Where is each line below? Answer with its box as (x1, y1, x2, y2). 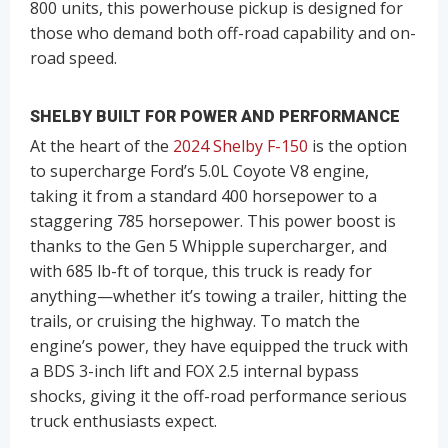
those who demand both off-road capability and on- (30, 21, 416, 44)
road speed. (30, 46, 117, 69)
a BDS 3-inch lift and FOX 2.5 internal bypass (30, 359, 359, 382)
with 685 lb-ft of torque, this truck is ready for (30, 259, 372, 282)
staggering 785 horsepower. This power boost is (30, 209, 396, 232)
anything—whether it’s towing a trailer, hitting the (30, 284, 407, 307)
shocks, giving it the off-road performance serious (30, 384, 407, 407)
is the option (308, 134, 407, 157)
